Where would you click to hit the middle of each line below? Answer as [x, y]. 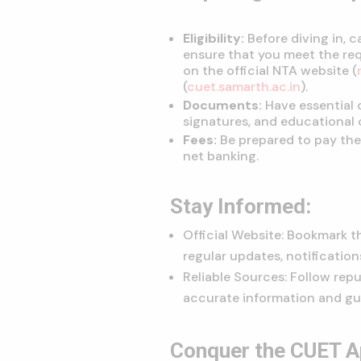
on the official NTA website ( [270, 70]
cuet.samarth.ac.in [244, 86]
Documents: [223, 105]
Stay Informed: [241, 207]
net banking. [221, 156]
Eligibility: [214, 38]
